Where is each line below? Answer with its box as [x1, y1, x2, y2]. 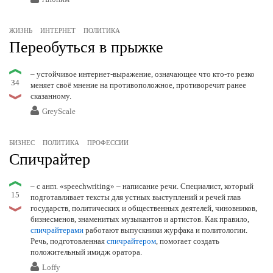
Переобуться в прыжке [9, 38, 163, 57]
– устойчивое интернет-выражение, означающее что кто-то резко [30, 69, 255, 79]
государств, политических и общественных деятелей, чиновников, [30, 204, 257, 213]
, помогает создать [156, 236, 219, 246]
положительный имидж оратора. [30, 247, 142, 257]
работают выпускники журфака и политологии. [83, 225, 247, 235]
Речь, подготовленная [30, 236, 107, 246]
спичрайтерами [30, 225, 83, 235]
